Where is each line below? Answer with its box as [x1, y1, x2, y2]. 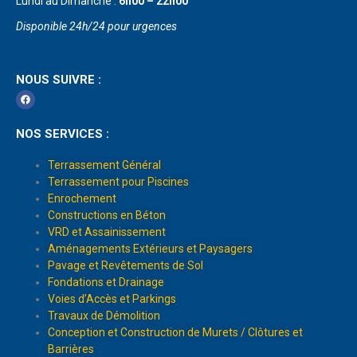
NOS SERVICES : [16, 127, 109, 142]
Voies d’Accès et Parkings [48, 292, 176, 305]
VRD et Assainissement [48, 225, 166, 238]
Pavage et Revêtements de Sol [48, 258, 203, 272]
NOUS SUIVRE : [16, 72, 101, 87]
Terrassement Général [48, 158, 161, 171]
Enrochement [48, 191, 116, 205]
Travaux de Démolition [48, 308, 160, 322]
